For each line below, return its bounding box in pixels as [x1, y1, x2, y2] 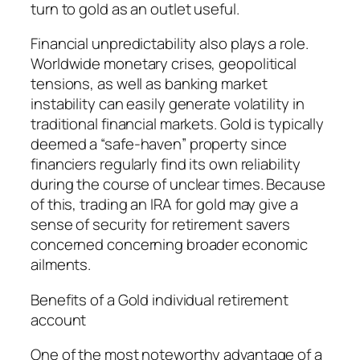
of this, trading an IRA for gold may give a [31, 194, 298, 215]
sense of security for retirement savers [31, 214, 291, 235]
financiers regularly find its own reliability [31, 153, 301, 175]
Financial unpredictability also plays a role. [31, 33, 309, 55]
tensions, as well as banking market [31, 73, 268, 95]
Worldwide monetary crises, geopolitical [31, 53, 297, 75]
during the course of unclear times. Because [31, 174, 325, 195]
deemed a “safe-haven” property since [31, 133, 288, 155]
